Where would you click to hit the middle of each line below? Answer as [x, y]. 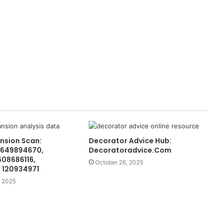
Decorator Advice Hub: [130, 140]
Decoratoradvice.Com [130, 150]
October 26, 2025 [119, 162]
